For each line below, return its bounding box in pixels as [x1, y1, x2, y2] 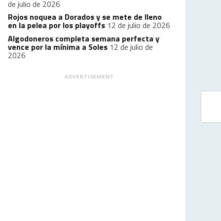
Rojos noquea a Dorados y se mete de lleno [8, 11, 162, 23]
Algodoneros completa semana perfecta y [8, 33, 159, 44]
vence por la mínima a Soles [8, 41, 108, 53]
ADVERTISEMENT [65, 74, 114, 79]
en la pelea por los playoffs [8, 19, 105, 31]
